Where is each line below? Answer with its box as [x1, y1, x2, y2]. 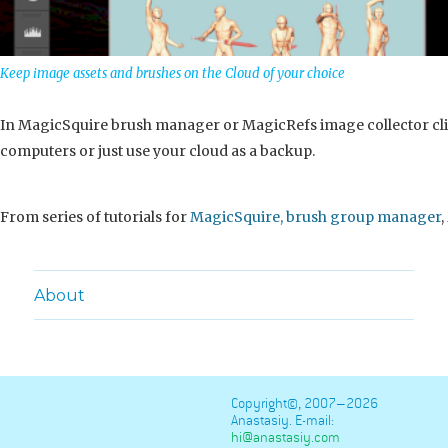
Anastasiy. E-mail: [231, 412, 334, 430]
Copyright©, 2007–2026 [231, 395, 378, 413]
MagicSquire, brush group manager [190, 208, 441, 227]
